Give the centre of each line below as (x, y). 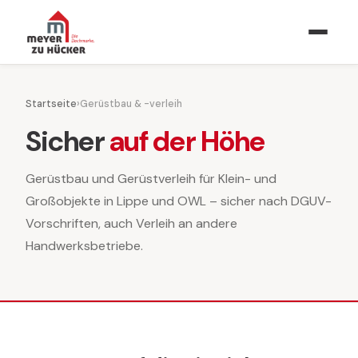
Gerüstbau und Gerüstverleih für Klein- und (151, 178)
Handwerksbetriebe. (84, 245)
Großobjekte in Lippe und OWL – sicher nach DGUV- (179, 201)
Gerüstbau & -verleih (131, 104)
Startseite (51, 104)
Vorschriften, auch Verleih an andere (131, 223)
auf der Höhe (187, 141)
